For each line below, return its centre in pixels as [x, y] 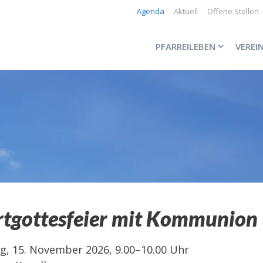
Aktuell [186, 11]
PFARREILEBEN [185, 46]
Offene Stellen [233, 11]
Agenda [151, 11]
